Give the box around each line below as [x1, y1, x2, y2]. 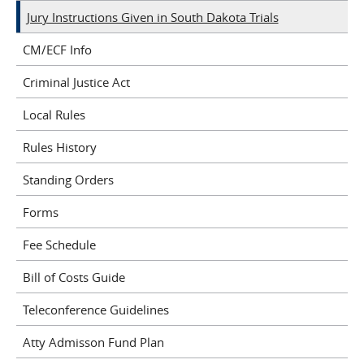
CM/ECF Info [22, 41, 92, 58]
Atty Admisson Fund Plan [22, 333, 164, 350]
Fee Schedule [22, 236, 96, 253]
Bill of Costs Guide [22, 268, 125, 285]
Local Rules [22, 106, 85, 123]
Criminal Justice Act [22, 73, 130, 90]
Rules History [22, 138, 97, 155]
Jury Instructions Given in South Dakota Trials [26, 8, 279, 25]
